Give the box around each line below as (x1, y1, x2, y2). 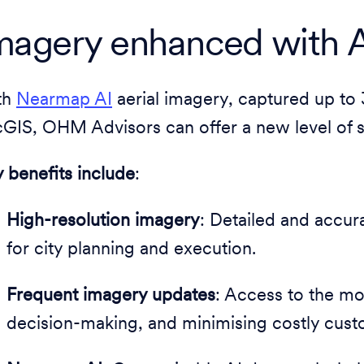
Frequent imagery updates (6, 287, 215, 305)
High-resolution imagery (6, 212, 200, 231)
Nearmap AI (16, 91, 112, 110)
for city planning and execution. (6, 240, 256, 259)
